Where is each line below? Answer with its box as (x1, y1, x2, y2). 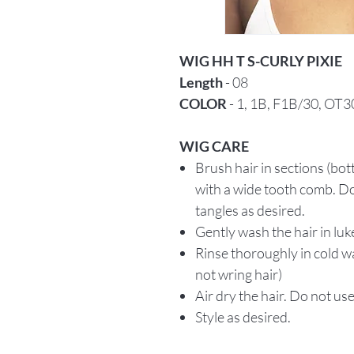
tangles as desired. (195, 201, 305, 219)
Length (179, 73, 223, 91)
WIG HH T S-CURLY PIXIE (179, 52, 342, 70)
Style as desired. (195, 308, 291, 326)
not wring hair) (195, 265, 282, 283)
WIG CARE (179, 137, 249, 155)
